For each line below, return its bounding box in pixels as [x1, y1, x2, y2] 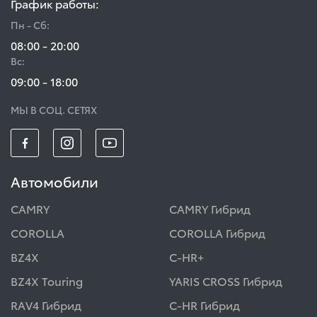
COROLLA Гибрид [169, 224, 265, 241]
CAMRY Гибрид [169, 200, 250, 217]
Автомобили [11, 171, 98, 192]
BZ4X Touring [11, 272, 83, 289]
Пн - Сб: [11, 18, 50, 33]
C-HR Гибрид [169, 296, 240, 313]
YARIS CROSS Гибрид [169, 272, 282, 289]
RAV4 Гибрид [11, 296, 81, 313]
